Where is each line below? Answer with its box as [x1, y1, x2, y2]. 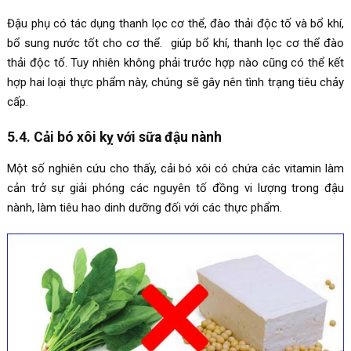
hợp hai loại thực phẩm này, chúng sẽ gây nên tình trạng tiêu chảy [6, 75, 345, 90]
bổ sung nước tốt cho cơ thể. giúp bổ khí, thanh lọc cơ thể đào [6, 36, 345, 51]
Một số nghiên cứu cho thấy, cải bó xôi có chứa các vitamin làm [6, 161, 345, 176]
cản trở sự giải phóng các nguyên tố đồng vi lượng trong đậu [6, 181, 345, 196]
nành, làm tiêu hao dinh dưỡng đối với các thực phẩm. [6, 201, 282, 215]
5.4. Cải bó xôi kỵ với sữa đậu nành [6, 129, 222, 146]
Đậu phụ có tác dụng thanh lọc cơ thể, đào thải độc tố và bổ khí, [6, 16, 345, 31]
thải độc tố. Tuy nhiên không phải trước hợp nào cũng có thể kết [6, 56, 345, 71]
